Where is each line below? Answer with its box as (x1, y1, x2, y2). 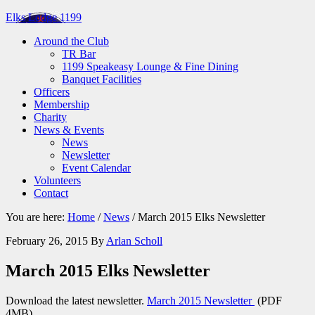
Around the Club (34, 35, 109, 47)
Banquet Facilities (62, 73, 141, 85)
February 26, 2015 (6, 235, 88, 247)
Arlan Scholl (106, 235, 162, 247)
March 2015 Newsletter (147, 294, 255, 307)
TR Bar (62, 48, 96, 60)
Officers (34, 86, 70, 98)
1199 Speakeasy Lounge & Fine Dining (62, 60, 238, 72)
